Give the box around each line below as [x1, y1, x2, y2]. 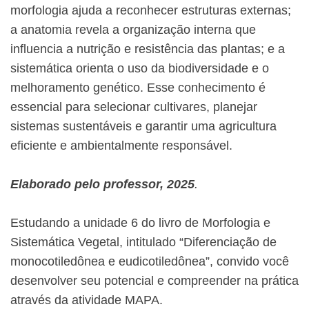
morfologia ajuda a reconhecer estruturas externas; [10, 3, 291, 18]
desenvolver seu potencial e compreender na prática [10, 274, 299, 288]
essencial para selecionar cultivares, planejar [10, 100, 257, 114]
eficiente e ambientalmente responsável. [10, 139, 232, 153]
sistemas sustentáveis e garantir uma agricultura [10, 119, 277, 134]
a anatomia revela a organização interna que [10, 23, 256, 37]
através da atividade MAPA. [10, 293, 163, 308]
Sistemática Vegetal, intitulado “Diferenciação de [10, 235, 277, 250]
